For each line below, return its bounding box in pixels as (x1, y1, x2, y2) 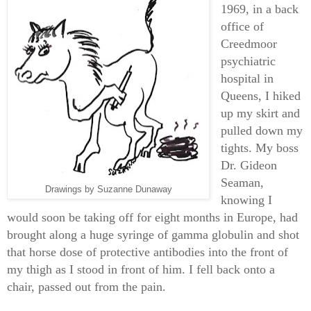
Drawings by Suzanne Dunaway (44, 185, 172, 195)
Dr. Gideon (220, 158, 277, 173)
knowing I (220, 193, 272, 208)
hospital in (220, 72, 274, 86)
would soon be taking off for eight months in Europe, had (7, 210, 298, 225)
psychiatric (220, 54, 276, 69)
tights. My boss (220, 141, 299, 155)
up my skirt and (220, 106, 300, 121)
